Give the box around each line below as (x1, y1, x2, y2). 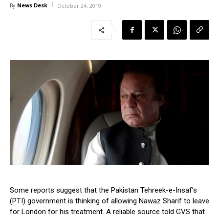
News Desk (17, 1, 47, 9)
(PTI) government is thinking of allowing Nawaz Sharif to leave (10, 197, 209, 206)
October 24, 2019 (57, 2, 101, 10)
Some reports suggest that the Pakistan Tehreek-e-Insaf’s (10, 186, 197, 195)
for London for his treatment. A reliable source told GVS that (10, 207, 205, 217)
